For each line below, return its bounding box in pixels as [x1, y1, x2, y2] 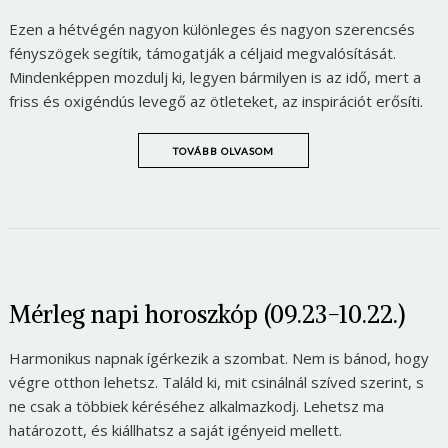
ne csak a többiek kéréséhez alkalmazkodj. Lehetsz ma [8, 396, 384, 417]
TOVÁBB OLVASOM [173, 145, 275, 158]
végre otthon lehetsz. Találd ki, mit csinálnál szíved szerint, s [8, 372, 424, 393]
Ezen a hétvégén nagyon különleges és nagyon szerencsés [8, 19, 415, 40]
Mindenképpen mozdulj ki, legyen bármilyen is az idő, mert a [8, 67, 421, 88]
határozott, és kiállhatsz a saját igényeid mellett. [8, 420, 342, 441]
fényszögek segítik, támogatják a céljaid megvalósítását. [8, 43, 396, 64]
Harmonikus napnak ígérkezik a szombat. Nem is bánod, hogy [8, 348, 429, 369]
